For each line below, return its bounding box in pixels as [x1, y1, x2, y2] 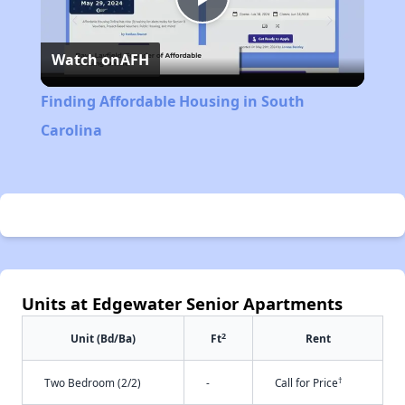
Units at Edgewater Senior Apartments [22, 292, 343, 316]
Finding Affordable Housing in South [40, 91, 305, 112]
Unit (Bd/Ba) [71, 331, 136, 346]
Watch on [51, 50, 120, 71]
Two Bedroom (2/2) [44, 375, 141, 391]
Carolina [40, 120, 102, 141]
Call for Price [275, 375, 338, 391]
